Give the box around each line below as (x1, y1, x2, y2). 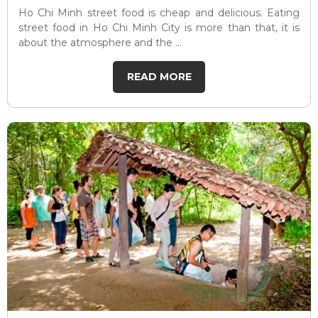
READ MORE (126, 70, 192, 84)
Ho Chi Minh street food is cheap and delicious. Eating (18, 6, 300, 20)
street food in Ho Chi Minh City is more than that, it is (18, 21, 300, 35)
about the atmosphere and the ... (18, 36, 182, 50)
